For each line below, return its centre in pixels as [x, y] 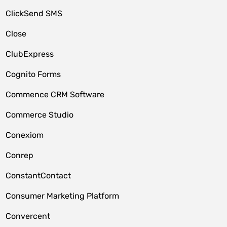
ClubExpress [30, 54]
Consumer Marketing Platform [63, 196]
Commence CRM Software [55, 94]
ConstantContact [39, 176]
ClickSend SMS [34, 13]
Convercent [28, 216]
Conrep [20, 155]
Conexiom [25, 135]
